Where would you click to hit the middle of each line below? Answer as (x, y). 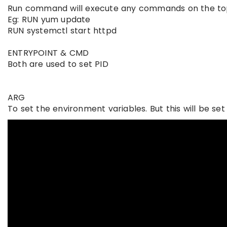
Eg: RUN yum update (49, 20)
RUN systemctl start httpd (62, 31)
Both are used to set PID (58, 64)
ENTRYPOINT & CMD (48, 53)
